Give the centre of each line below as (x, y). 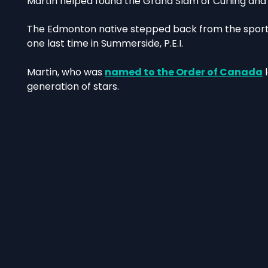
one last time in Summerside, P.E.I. (105, 44)
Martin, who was (66, 72)
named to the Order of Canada (184, 72)
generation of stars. (73, 87)
